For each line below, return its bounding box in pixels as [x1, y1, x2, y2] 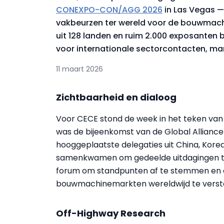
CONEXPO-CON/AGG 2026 [56, 4, 162, 15]
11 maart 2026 [56, 64, 103, 74]
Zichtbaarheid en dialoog [56, 91, 176, 103]
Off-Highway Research [56, 207, 165, 219]
